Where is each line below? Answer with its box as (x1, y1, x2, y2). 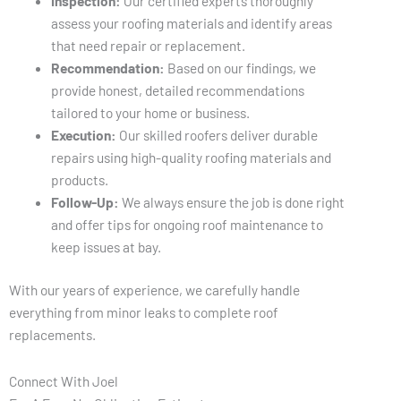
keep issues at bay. (50, 237, 161, 255)
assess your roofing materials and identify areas (50, 13, 332, 31)
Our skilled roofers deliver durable (115, 125, 318, 143)
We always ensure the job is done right (118, 192, 345, 210)
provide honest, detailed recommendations (50, 81, 304, 98)
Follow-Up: (50, 192, 119, 210)
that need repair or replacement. (50, 36, 245, 54)
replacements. (9, 326, 96, 344)
